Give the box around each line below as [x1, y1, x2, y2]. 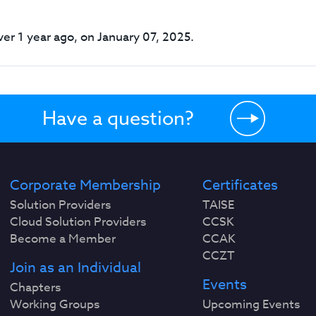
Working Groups [10, 296, 100, 313]
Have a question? [42, 105, 194, 130]
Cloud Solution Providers [10, 213, 147, 231]
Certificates [202, 175, 278, 195]
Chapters [10, 279, 61, 296]
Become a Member [10, 230, 116, 248]
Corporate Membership [10, 175, 162, 195]
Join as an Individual [10, 257, 142, 278]
